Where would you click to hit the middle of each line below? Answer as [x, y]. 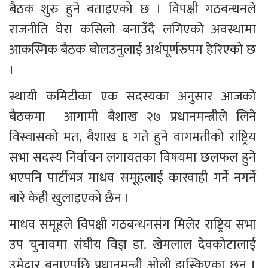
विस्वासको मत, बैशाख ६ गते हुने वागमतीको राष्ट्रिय [134, 138]
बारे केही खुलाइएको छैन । [69, 199]
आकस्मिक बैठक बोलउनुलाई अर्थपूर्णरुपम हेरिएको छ [134, 50]
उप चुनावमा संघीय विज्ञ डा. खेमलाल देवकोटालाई [134, 245]
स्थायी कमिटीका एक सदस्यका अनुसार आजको [134, 97]
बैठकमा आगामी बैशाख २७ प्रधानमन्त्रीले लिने [134, 117]
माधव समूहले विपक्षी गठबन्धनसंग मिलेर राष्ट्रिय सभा [134, 225]
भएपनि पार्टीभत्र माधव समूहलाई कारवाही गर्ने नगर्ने [134, 178]
